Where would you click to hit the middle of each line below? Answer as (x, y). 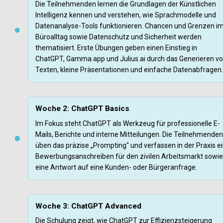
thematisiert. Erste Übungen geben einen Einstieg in (116, 48)
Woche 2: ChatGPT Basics (82, 109)
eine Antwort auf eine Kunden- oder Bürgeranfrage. (116, 167)
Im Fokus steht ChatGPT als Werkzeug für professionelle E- (127, 123)
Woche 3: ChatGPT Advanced (88, 206)
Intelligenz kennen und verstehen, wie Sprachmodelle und (125, 15)
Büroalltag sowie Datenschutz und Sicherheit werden (118, 37)
